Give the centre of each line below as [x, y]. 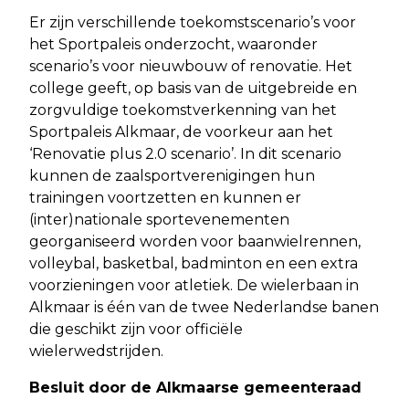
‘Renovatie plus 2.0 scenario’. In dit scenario [185, 153]
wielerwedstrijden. [96, 351]
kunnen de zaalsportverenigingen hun [172, 175]
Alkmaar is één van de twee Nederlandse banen [204, 307]
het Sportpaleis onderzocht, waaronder [173, 44]
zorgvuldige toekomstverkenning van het [183, 110]
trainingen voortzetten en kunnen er [165, 197]
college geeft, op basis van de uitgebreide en [193, 88]
